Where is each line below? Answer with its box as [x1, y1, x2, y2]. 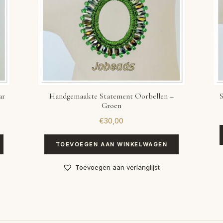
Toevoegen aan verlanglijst [75, 163, 160, 172]
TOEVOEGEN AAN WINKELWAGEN [55, 140, 168, 148]
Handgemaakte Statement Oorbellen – [49, 91, 174, 102]
